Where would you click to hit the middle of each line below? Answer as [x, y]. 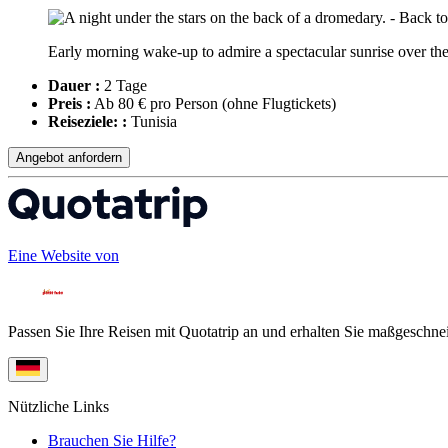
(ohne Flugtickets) [279, 104]
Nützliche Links [58, 407]
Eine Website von [63, 256]
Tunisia [152, 122]
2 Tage [123, 86]
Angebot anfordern [69, 158]
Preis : [69, 104]
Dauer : [74, 86]
